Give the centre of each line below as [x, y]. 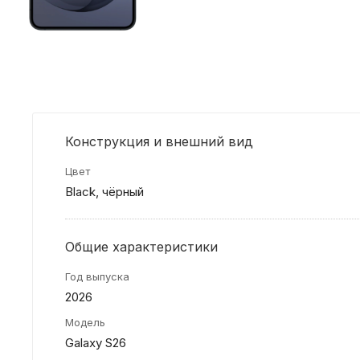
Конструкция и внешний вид [159, 141]
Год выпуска [97, 276]
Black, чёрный [104, 191]
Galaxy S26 [96, 342]
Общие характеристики [141, 246]
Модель [85, 322]
